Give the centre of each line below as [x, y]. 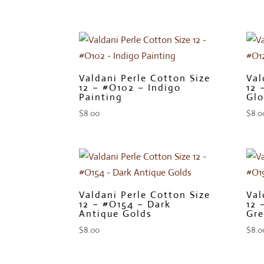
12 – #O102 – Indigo [130, 87]
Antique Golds [116, 213]
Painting [101, 97]
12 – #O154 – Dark [125, 204]
